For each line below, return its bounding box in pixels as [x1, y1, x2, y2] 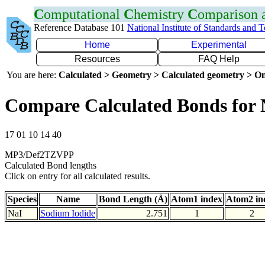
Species [8, 193, 37, 204]
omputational [44, 7, 124, 22]
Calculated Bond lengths [5, 160, 96, 170]
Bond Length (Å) [99, 193, 167, 204]
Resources [74, 54, 120, 64]
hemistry [134, 7, 188, 22]
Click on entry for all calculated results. [5, 170, 150, 181]
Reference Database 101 [34, 22, 127, 33]
